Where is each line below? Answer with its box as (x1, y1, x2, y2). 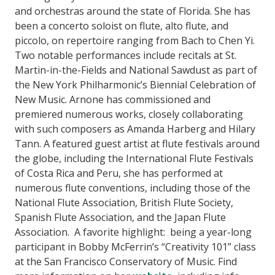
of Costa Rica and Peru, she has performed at (15, 166, 223, 180)
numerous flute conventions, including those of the (15, 180, 250, 195)
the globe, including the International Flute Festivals (15, 151, 254, 165)
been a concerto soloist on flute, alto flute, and (15, 18, 228, 33)
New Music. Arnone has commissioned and (15, 92, 211, 106)
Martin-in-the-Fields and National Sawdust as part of (15, 63, 257, 77)
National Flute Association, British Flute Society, (15, 195, 233, 209)
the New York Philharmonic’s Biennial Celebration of (15, 77, 256, 91)
